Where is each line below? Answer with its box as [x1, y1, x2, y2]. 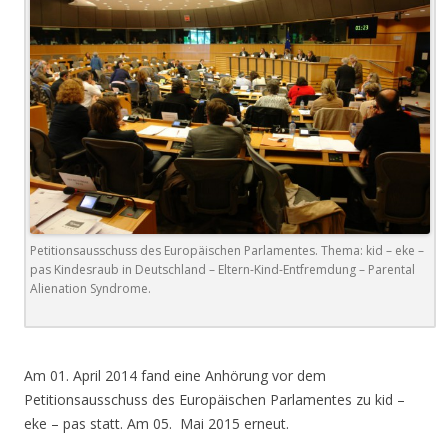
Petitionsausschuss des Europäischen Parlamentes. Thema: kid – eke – [30, 242, 424, 260]
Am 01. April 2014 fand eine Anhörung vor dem [24, 366, 326, 386]
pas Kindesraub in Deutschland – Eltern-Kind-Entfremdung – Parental [30, 261, 415, 279]
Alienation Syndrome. [30, 280, 151, 298]
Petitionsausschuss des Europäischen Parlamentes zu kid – [24, 390, 405, 410]
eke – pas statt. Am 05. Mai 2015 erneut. [24, 414, 289, 434]
